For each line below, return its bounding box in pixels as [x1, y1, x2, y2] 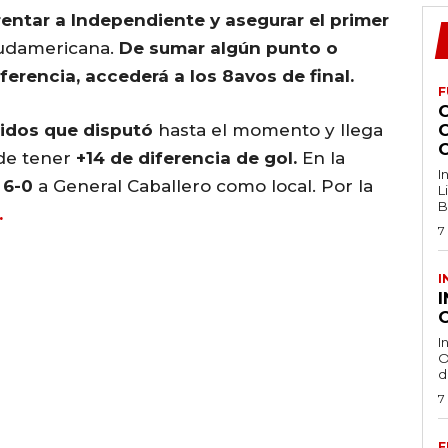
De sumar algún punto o [114, 37, 338, 58]
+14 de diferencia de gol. [76, 147, 297, 168]
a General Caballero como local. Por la [33, 175, 373, 196]
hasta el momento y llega [153, 119, 383, 140]
